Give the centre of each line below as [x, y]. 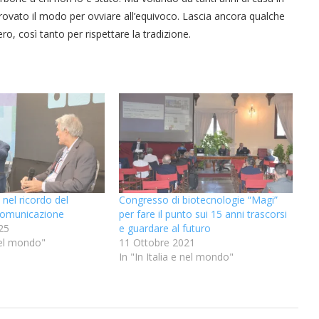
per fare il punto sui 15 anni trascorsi [203, 214]
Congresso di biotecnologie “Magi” [198, 199]
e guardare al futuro [164, 228]
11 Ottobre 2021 [157, 242]
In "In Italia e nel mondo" [176, 256]
